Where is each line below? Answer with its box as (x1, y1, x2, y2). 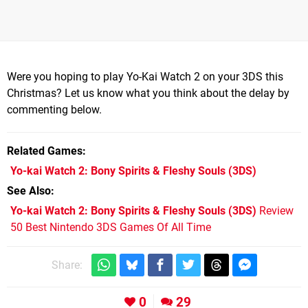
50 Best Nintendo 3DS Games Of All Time (10, 221, 211, 234)
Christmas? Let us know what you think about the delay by (7, 87, 289, 100)
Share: (51, 258, 82, 272)
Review (256, 204, 294, 218)
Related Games (7, 144, 82, 158)
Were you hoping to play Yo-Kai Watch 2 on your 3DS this (7, 70, 283, 84)
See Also (7, 184, 51, 198)
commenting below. (7, 103, 102, 117)
